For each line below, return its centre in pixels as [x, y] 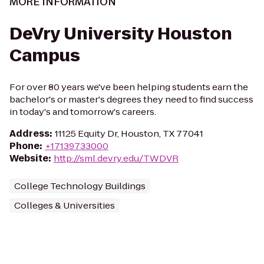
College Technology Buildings [80, 186]
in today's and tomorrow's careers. [83, 112]
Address [29, 133]
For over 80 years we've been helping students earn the [129, 87]
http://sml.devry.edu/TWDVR [116, 158]
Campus [45, 56]
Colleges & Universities [65, 205]
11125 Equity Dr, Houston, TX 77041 [129, 133]
